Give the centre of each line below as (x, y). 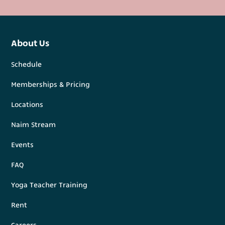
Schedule (27, 65)
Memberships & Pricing (51, 85)
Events (23, 145)
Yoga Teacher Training (49, 185)
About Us (30, 43)
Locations (27, 105)
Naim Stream (34, 125)
